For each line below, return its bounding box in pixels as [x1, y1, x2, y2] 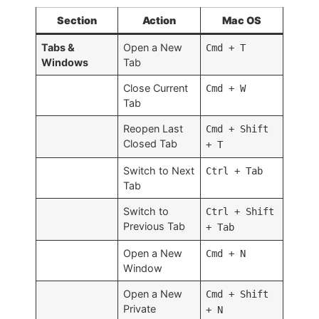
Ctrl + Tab [206, 164, 263, 177]
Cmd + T [206, 41, 246, 53]
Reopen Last [123, 122, 184, 135]
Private [123, 302, 157, 315]
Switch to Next [123, 164, 195, 177]
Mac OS [222, 14, 261, 26]
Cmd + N [206, 247, 246, 259]
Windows [41, 56, 89, 68]
